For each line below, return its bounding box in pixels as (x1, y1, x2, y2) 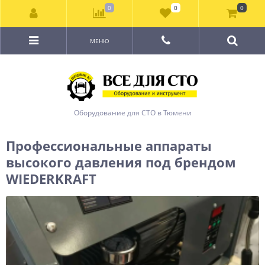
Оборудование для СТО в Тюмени (73, 108, 192, 118)
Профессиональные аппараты (6, 137, 212, 154)
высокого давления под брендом (6, 153, 236, 171)
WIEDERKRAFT (6, 170, 96, 188)
